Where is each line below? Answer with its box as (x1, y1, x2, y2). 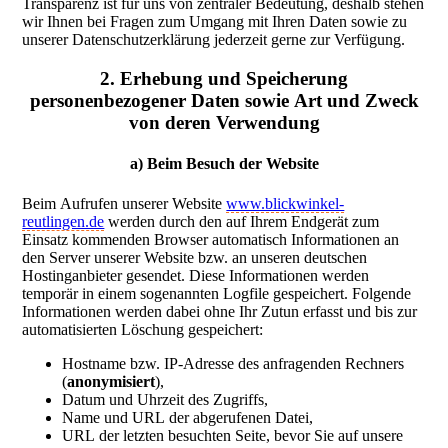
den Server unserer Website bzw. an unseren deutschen (22, 248, 368, 266)
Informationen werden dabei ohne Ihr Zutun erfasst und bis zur (22, 302, 418, 320)
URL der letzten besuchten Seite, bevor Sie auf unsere (62, 426, 404, 444)
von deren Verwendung (128, 112, 320, 134)
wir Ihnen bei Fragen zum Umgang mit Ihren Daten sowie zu (22, 13, 408, 31)
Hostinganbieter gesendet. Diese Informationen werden (22, 266, 370, 284)
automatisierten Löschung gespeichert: (22, 320, 264, 338)
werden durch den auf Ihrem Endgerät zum (104, 212, 380, 230)
